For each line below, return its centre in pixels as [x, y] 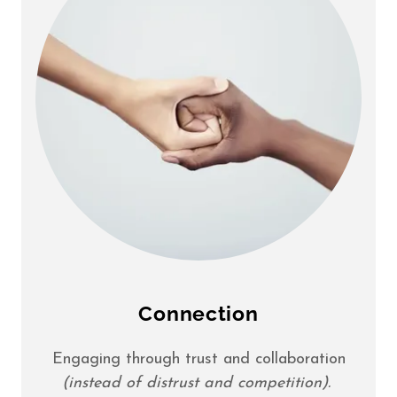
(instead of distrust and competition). [196, 383]
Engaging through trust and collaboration [198, 359]
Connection [198, 313]
